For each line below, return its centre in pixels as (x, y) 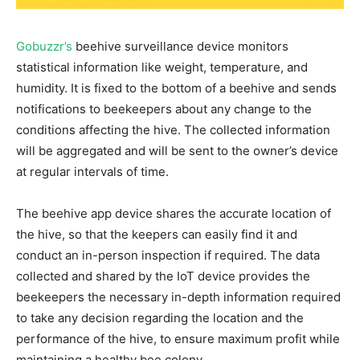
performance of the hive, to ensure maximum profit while (178, 338)
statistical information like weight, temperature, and (162, 67)
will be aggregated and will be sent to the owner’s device (177, 150)
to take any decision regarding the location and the (160, 317)
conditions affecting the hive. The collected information (173, 129)
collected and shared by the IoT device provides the (163, 276)
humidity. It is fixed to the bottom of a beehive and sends (176, 88)
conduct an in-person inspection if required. (143, 255)
